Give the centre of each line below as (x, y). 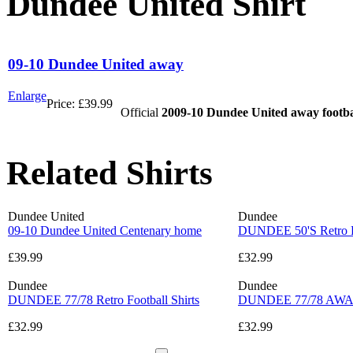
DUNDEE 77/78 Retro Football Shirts (104, 300)
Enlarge (27, 96)
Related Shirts (110, 173)
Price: (62, 104)
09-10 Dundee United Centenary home (105, 231)
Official (141, 113)
